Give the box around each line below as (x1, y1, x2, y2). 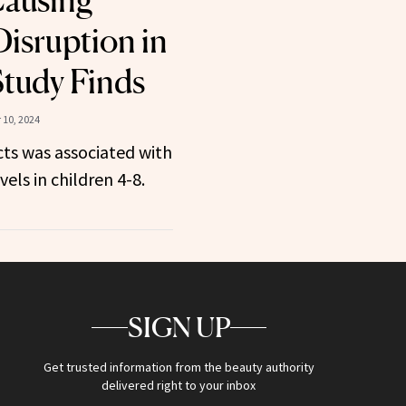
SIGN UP (127, 311, 230, 344)
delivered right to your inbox (101, 377, 256, 394)
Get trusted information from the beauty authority (43, 359, 314, 376)
